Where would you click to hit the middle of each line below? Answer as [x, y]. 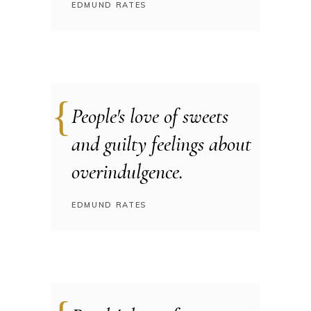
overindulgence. [127, 172]
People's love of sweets [150, 116]
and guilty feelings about [161, 144]
